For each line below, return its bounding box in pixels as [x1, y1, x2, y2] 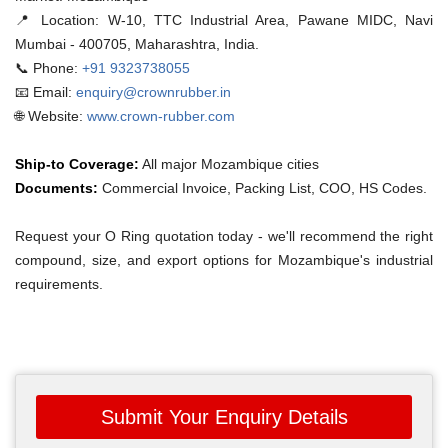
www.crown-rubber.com [87, 107, 235, 124]
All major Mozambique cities [139, 155, 319, 172]
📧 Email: [15, 83, 76, 100]
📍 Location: [15, 11, 100, 28]
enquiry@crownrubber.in [76, 83, 231, 100]
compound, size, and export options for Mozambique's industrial [15, 251, 433, 268]
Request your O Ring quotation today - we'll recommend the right [15, 227, 433, 244]
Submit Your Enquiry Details [100, 405, 348, 428]
